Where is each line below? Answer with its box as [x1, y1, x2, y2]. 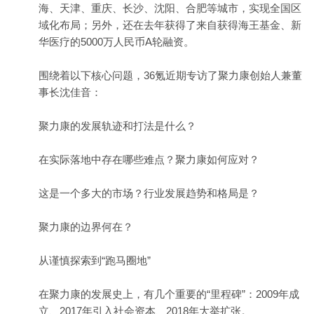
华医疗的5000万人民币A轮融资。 [39, 36, 194, 48]
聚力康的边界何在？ [39, 221, 133, 233]
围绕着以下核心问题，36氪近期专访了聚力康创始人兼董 [39, 69, 302, 81]
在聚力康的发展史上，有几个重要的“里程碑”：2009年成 [39, 288, 299, 300]
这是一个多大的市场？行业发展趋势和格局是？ [39, 187, 259, 199]
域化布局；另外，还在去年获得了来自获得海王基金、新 [39, 19, 301, 31]
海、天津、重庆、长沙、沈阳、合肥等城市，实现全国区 [39, 2, 301, 14]
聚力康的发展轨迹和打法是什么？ [39, 120, 196, 132]
